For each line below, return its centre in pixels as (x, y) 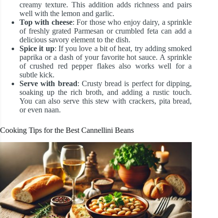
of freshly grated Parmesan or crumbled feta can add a (106, 31)
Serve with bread (48, 84)
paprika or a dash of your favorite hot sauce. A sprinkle (106, 57)
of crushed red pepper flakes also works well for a (106, 66)
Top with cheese (46, 22)
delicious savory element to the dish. (75, 40)
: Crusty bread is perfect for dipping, (135, 84)
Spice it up (37, 49)
